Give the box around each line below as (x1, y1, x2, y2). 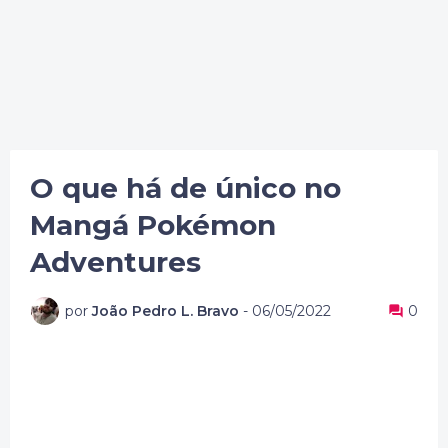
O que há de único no (30, 171, 341, 205)
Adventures (30, 245, 201, 279)
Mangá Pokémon (30, 208, 276, 242)
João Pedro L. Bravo (92, 301, 239, 320)
